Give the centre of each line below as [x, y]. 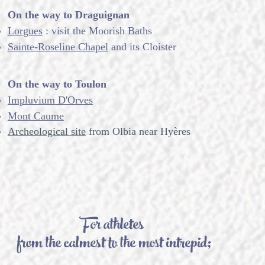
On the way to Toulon [57, 84]
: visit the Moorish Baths [98, 31]
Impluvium [31, 100]
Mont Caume [35, 116]
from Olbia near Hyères [138, 131]
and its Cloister [142, 47]
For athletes [113, 227]
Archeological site [46, 131]
